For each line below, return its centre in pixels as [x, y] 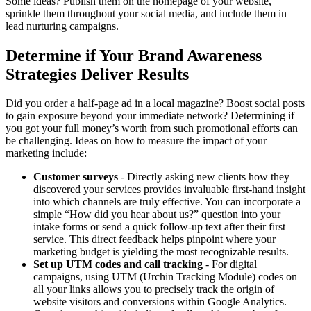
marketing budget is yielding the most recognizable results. [161, 252]
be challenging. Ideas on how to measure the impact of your [136, 141]
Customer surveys [76, 177]
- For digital [230, 264]
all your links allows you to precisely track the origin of [154, 289]
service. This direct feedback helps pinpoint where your [154, 239]
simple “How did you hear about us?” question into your [157, 215]
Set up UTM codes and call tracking [118, 264]
